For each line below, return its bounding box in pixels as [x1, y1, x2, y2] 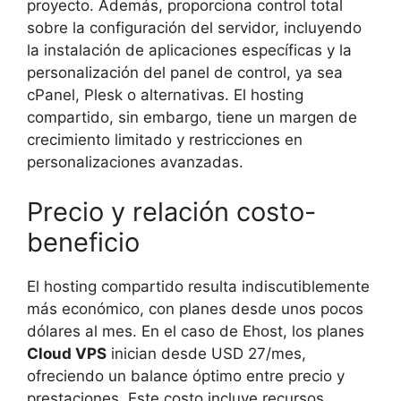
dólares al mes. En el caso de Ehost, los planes [27, 321, 364, 340]
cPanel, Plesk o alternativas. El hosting [27, 86, 303, 105]
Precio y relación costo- [27, 195, 316, 227]
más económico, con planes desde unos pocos [27, 299, 363, 318]
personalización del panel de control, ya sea [27, 64, 343, 82]
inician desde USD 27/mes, [107, 344, 306, 363]
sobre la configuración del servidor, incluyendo [27, 19, 362, 38]
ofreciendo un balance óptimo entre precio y [27, 366, 345, 385]
